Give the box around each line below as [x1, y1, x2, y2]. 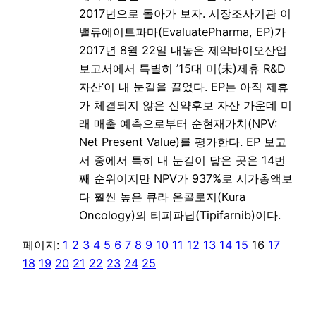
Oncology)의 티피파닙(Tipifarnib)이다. [79, 207, 281, 222]
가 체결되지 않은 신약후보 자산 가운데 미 [79, 97, 292, 112]
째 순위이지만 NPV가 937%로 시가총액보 [79, 171, 293, 186]
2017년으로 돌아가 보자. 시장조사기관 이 [79, 6, 291, 20]
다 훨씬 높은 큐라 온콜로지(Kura [79, 189, 245, 204]
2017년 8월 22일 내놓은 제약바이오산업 [79, 42, 287, 57]
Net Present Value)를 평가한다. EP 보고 [79, 134, 286, 149]
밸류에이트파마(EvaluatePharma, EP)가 [79, 24, 286, 39]
